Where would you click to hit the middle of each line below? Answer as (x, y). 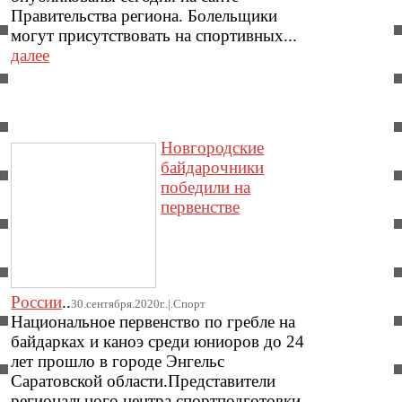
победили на (206, 188)
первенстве (201, 207)
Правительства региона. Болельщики (144, 15)
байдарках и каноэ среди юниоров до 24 (158, 342)
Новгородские (213, 148)
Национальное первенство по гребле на (153, 322)
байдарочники (213, 168)
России (37, 302)
